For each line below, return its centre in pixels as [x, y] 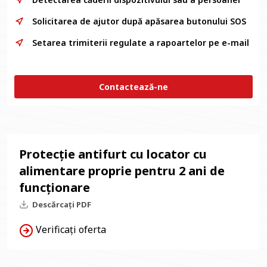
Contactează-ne [133, 87]
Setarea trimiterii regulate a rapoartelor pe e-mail [141, 43]
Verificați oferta [70, 229]
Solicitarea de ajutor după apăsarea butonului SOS [139, 21]
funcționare [55, 187]
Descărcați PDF [62, 204]
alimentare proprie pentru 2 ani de [122, 171]
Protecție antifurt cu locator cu [113, 154]
